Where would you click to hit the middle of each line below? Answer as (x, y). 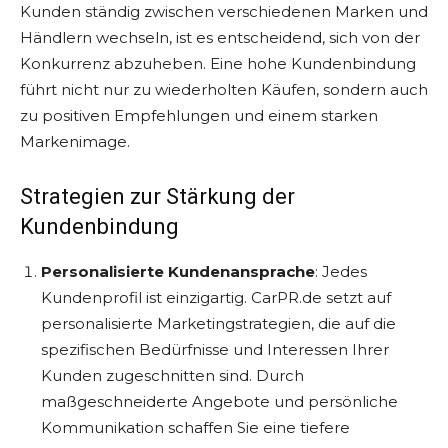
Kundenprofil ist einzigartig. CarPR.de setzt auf (216, 297)
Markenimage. (75, 141)
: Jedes (341, 271)
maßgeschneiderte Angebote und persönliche (219, 401)
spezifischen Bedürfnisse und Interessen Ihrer (215, 349)
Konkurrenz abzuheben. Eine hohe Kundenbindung (218, 63)
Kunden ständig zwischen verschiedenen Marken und (224, 11)
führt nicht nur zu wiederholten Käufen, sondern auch (224, 89)
